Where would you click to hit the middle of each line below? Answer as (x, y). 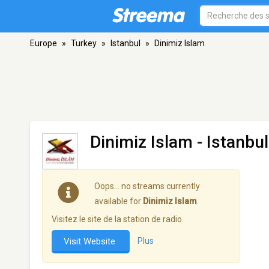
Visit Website (91, 241)
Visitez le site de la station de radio (117, 219)
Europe (44, 43)
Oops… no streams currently (147, 186)
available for (119, 201)
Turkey (84, 43)
